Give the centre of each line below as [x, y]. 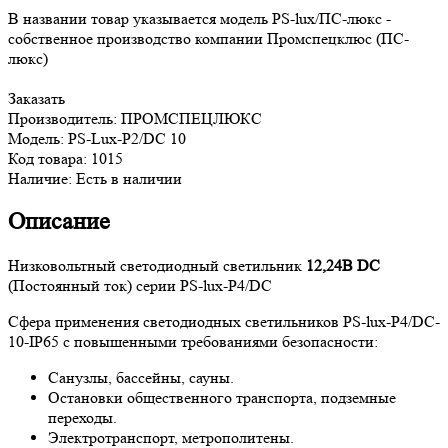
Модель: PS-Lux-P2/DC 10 [97, 138]
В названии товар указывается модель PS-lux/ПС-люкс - [199, 18]
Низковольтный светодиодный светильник [157, 266]
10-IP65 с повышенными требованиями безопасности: [193, 342]
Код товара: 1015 [65, 158]
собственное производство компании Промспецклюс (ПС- [208, 38]
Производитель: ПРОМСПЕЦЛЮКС [135, 118]
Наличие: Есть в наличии [95, 178]
